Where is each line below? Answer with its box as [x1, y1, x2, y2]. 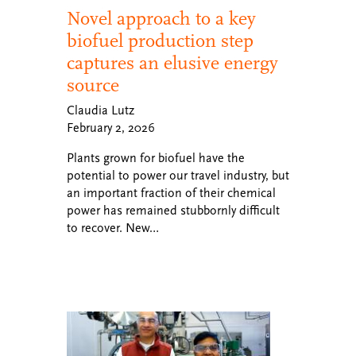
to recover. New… [67, 221, 159, 235]
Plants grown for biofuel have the [67, 151, 245, 165]
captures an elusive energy [67, 52, 278, 75]
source [67, 74, 119, 97]
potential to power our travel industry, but [67, 168, 289, 183]
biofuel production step [67, 29, 253, 52]
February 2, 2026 [67, 121, 155, 135]
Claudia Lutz [67, 103, 134, 118]
